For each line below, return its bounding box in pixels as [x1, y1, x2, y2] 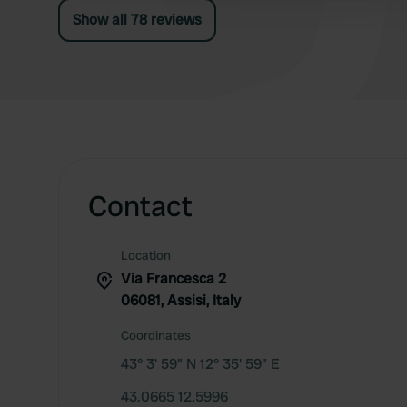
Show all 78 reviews [73, 10, 202, 29]
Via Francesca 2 [121, 269, 226, 288]
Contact [88, 187, 193, 225]
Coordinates [121, 327, 191, 343]
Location [121, 247, 171, 263]
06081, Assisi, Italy [121, 291, 241, 310]
